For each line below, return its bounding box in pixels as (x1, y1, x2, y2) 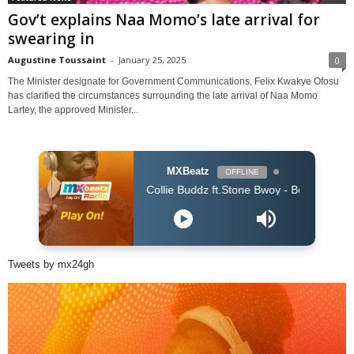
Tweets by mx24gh (8, 258, 94, 270)
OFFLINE (224, 167, 259, 176)
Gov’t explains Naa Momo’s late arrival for (8, 9, 320, 30)
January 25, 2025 (119, 53, 186, 66)
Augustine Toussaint (8, 53, 106, 66)
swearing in (8, 28, 94, 49)
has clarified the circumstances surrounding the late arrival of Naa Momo (8, 89, 318, 101)
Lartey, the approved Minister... (8, 104, 138, 115)
